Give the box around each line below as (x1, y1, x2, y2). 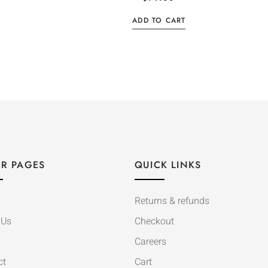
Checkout (134, 214, 174, 229)
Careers (134, 234, 166, 249)
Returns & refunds (134, 194, 209, 209)
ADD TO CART (132, 15, 186, 26)
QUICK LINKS (134, 158, 202, 172)
